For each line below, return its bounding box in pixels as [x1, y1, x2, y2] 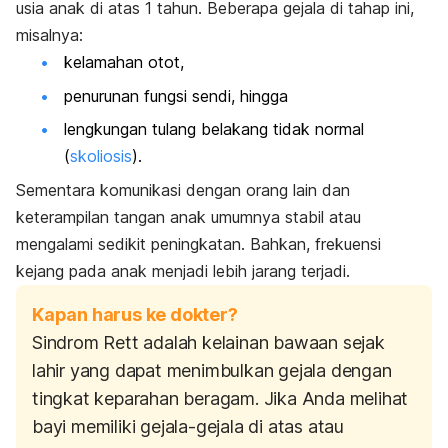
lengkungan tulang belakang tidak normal [64, 119, 364, 140]
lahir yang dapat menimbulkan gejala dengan [32, 359, 392, 381]
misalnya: [16, 25, 83, 46]
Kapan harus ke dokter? [32, 303, 238, 325]
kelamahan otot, [64, 52, 184, 73]
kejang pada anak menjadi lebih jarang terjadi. [16, 260, 350, 281]
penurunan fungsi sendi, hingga [64, 85, 288, 106]
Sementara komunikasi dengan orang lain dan [16, 179, 350, 200]
